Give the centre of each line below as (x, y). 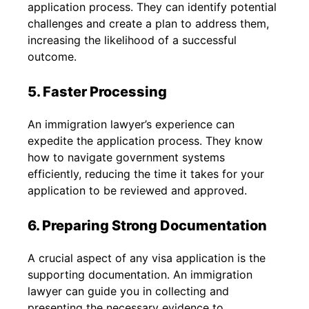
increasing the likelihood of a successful (132, 40)
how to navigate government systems (126, 157)
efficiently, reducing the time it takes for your (146, 173)
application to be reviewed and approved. (137, 190)
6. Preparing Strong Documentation (147, 225)
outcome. (52, 56)
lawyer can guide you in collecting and (128, 291)
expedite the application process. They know (145, 140)
